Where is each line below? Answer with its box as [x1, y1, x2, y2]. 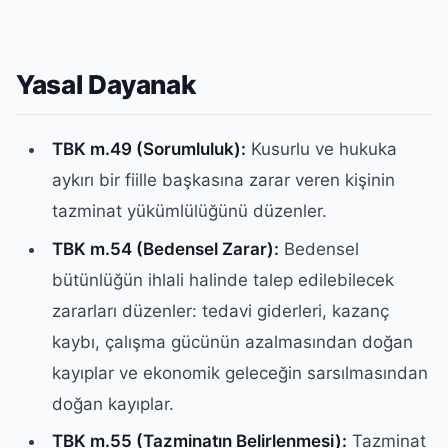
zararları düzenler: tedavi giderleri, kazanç [52, 300, 390, 321]
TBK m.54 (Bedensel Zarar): [52, 238, 280, 259]
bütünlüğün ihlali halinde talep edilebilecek [52, 269, 395, 290]
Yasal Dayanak [16, 68, 196, 100]
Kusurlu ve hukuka [246, 139, 398, 160]
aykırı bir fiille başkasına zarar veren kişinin [52, 170, 396, 191]
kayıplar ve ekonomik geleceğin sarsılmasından [52, 362, 429, 383]
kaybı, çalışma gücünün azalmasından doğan [52, 331, 414, 352]
